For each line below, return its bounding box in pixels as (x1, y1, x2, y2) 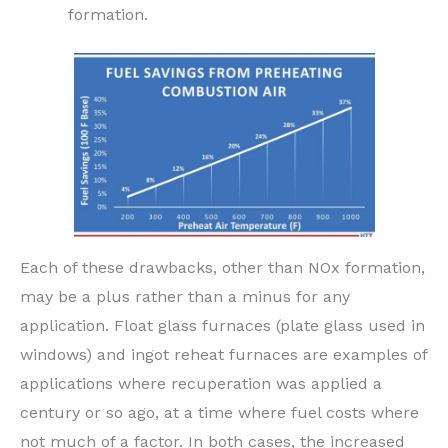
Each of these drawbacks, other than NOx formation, (20, 258, 425, 278)
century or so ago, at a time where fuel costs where (20, 403, 419, 423)
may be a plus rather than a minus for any (20, 287, 350, 307)
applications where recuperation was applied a (20, 374, 382, 394)
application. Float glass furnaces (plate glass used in (20, 316, 425, 336)
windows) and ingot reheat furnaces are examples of (20, 345, 427, 365)
